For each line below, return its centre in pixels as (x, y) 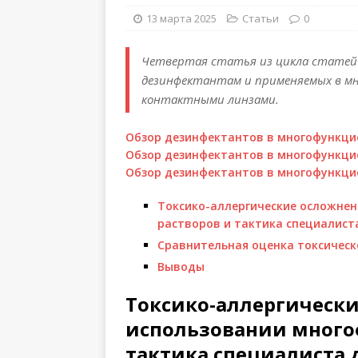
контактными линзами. (210, 99)
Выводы (181, 267)
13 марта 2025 (181, 18)
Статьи (261, 18)
